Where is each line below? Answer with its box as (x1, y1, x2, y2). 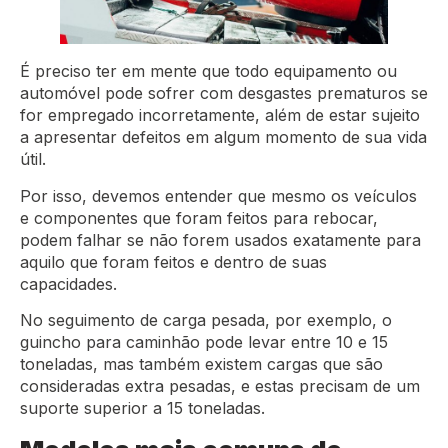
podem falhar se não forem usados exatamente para (20, 229, 421, 250)
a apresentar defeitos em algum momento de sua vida (20, 127, 427, 148)
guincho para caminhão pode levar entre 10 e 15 (20, 331, 388, 352)
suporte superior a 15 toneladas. (20, 397, 270, 418)
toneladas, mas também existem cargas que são (20, 353, 383, 374)
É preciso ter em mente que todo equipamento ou (20, 61, 397, 82)
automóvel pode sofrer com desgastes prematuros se (20, 83, 428, 104)
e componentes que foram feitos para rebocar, (20, 207, 378, 228)
